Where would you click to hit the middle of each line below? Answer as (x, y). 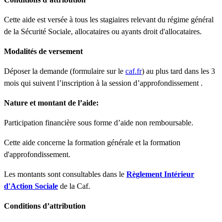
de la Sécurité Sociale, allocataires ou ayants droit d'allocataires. (103, 31)
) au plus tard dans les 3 (178, 71)
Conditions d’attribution (45, 206)
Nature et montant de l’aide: (51, 103)
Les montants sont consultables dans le (65, 174)
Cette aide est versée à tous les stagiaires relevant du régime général (109, 19)
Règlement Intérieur (160, 174)
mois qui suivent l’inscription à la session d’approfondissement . (103, 83)
